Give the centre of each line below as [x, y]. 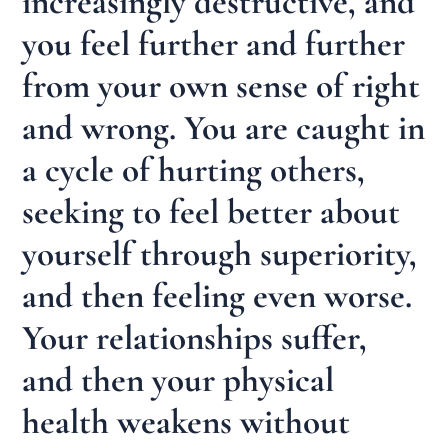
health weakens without [186, 422]
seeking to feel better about [211, 212]
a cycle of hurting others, [194, 170]
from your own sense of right [221, 86]
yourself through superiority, [220, 254]
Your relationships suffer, [195, 338]
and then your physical [178, 380]
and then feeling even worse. [217, 296]
